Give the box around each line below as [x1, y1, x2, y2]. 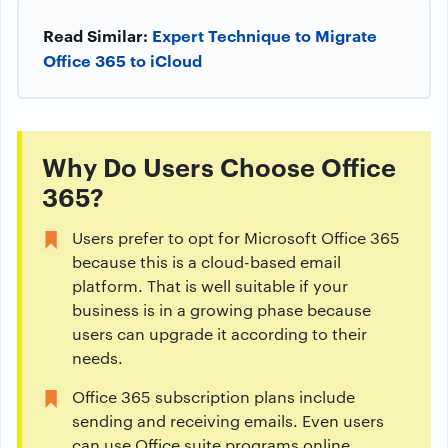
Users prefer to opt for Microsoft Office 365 [72, 227, 400, 248]
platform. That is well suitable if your [72, 275, 348, 296]
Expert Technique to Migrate [152, 24, 377, 46]
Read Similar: [43, 24, 152, 46]
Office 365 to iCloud [43, 49, 202, 71]
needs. [72, 347, 123, 368]
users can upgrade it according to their [72, 323, 367, 344]
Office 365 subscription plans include [72, 386, 355, 407]
